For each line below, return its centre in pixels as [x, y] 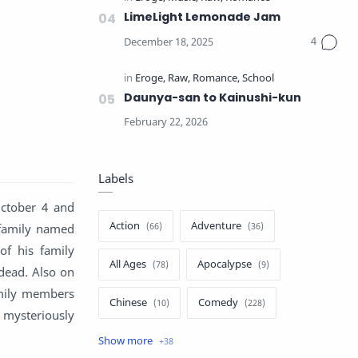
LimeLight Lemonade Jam [202, 17]
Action [125, 226]
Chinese [128, 302]
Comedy [218, 302]
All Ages [128, 264]
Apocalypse [225, 264]
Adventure [216, 226]
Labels [116, 178]
